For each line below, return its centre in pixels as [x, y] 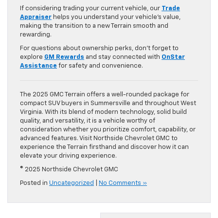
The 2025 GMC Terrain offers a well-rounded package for [105, 95]
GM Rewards [64, 57]
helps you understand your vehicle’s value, [116, 18]
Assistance [38, 66]
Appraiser [36, 18]
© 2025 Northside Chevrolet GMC [69, 170]
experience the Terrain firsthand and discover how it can [104, 147]
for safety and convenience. [100, 66]
